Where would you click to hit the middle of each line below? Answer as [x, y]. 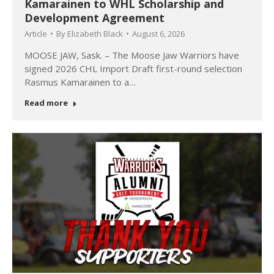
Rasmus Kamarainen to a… [80, 82]
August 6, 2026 [158, 34]
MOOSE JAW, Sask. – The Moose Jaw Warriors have [132, 55]
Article [36, 34]
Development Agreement [94, 18]
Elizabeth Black [95, 34]
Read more [46, 103]
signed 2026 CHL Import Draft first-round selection [133, 68]
